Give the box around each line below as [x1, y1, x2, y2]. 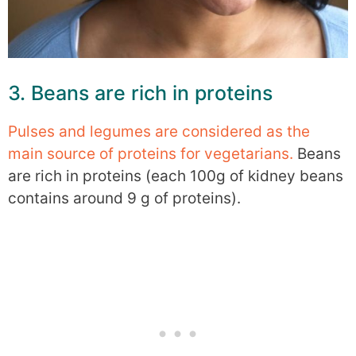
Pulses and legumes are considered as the [8, 122, 310, 141]
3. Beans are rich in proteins [8, 80, 273, 105]
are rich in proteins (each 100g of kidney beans [8, 166, 343, 185]
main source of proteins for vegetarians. [8, 144, 293, 163]
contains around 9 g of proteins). [8, 188, 241, 207]
